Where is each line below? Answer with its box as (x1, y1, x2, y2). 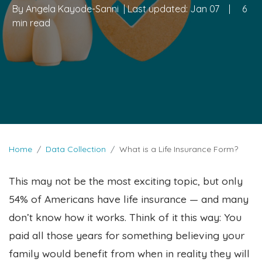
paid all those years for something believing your (9, 228, 244, 242)
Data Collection (46, 143, 106, 154)
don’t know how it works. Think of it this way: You (9, 210, 242, 223)
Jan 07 (190, 2, 219, 15)
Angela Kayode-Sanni (23, 2, 121, 15)
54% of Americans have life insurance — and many (9, 192, 249, 205)
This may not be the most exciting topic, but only (9, 174, 243, 187)
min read (12, 16, 50, 29)
